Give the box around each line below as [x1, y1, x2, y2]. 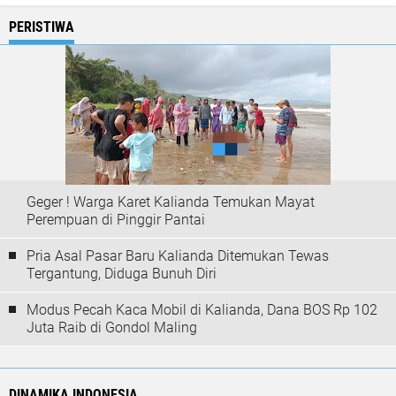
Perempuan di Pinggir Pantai [27, 211, 205, 229]
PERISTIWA [9, 19, 74, 36]
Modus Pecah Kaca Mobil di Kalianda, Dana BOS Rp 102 [27, 301, 377, 319]
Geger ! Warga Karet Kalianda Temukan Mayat [27, 194, 315, 211]
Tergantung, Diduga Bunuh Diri [27, 265, 217, 283]
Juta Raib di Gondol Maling [27, 319, 197, 337]
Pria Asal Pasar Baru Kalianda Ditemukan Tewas [27, 247, 329, 265]
